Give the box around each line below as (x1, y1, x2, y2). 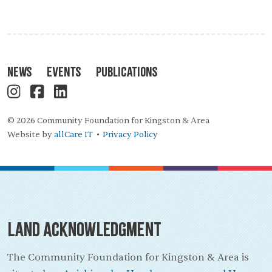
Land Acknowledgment (7, 218, 161, 241)
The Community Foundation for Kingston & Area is (7, 251, 249, 264)
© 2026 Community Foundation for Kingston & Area (7, 115, 209, 126)
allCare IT (54, 129, 93, 140)
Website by (7, 129, 54, 140)
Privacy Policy (103, 129, 158, 140)
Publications (96, 63, 158, 80)
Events (47, 63, 81, 80)
